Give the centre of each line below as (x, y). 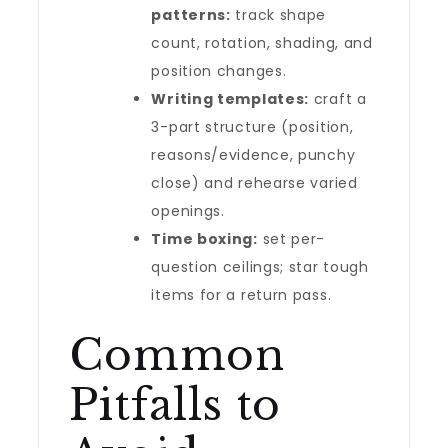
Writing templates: (230, 99)
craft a (338, 99)
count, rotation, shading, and (262, 43)
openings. (188, 211)
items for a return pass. (241, 295)
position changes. (219, 71)
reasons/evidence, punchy (253, 155)
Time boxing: (204, 239)
